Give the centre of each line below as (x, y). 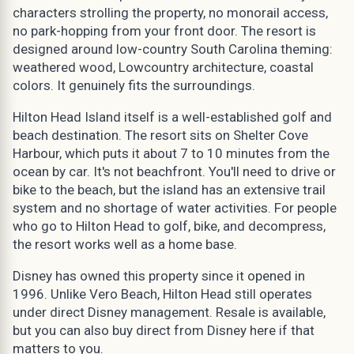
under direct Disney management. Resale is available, (169, 312)
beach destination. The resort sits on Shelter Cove (160, 135)
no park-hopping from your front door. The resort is (164, 30)
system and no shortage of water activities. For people (175, 207)
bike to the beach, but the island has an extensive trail (169, 189)
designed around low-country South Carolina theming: (173, 49)
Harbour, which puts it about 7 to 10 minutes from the (171, 153)
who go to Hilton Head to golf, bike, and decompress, (169, 226)
